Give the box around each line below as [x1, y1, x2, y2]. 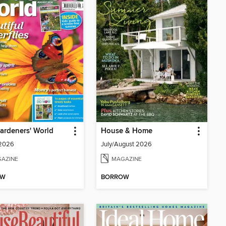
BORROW [101, 173, 129, 182]
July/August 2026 [101, 140, 152, 148]
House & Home [101, 126, 152, 136]
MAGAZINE [111, 155, 142, 163]
